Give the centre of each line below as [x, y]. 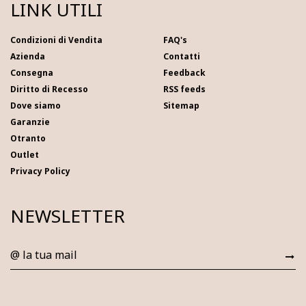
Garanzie [30, 122]
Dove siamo [36, 106]
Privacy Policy [40, 171]
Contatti [182, 57]
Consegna [32, 73]
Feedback [184, 73]
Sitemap [181, 106]
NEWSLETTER [68, 216]
